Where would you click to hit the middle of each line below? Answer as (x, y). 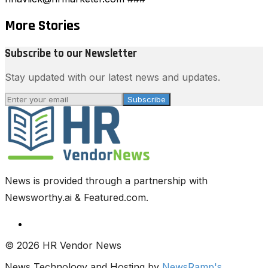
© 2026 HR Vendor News (63, 246)
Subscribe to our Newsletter (71, 53)
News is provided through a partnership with (106, 181)
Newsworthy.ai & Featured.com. (77, 198)
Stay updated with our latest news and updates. (112, 77)
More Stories (42, 25)
